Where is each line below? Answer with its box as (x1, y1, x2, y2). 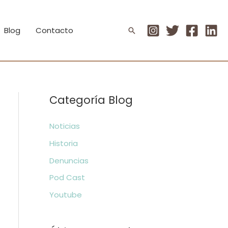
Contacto (36, 24, 73, 36)
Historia (49, 137, 78, 149)
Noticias (49, 121, 80, 131)
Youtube (49, 189, 82, 200)
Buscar (127, 25, 158, 39)
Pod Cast (49, 172, 85, 183)
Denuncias (49, 155, 89, 166)
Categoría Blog (49, 93, 133, 107)
